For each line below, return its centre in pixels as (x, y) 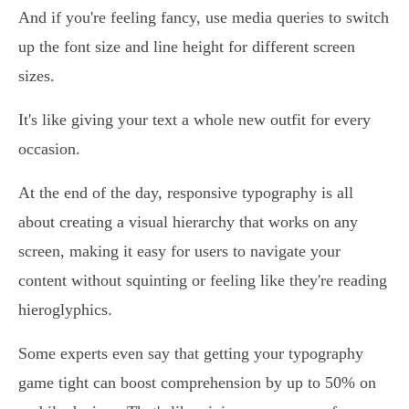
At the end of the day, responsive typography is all (186, 193)
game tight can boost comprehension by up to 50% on (197, 383)
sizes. (37, 76)
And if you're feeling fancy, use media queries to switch (204, 18)
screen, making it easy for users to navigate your (179, 252)
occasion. (49, 149)
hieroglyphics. (65, 310)
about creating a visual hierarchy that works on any (188, 222)
